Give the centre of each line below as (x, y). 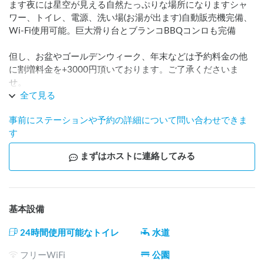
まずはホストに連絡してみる (138, 156)
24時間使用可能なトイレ (70, 233)
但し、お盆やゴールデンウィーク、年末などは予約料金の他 (128, 57)
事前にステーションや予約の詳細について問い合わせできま (128, 120)
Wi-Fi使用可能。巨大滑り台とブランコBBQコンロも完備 (122, 31)
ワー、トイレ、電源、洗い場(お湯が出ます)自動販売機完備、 (131, 18)
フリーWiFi (43, 255)
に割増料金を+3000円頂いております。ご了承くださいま (124, 70)
